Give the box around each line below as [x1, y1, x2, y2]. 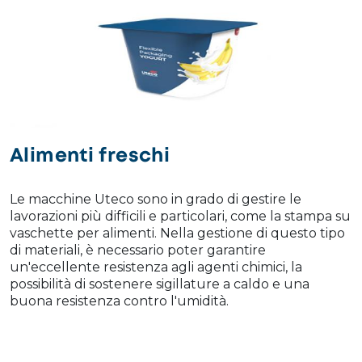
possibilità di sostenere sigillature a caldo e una [10, 276, 309, 293]
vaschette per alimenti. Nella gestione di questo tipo [10, 225, 345, 242]
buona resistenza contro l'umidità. [10, 293, 229, 309]
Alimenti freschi [10, 148, 170, 166]
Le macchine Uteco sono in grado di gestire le [10, 192, 301, 208]
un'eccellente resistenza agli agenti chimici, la [10, 259, 302, 276]
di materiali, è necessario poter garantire [10, 242, 266, 259]
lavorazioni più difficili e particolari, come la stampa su [10, 208, 351, 225]
